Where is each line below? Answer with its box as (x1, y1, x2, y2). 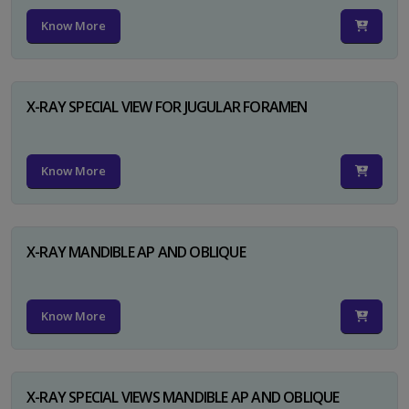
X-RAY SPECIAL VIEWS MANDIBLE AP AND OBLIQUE (26, 386, 340, 407)
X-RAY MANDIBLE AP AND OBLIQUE (26, 241, 246, 262)
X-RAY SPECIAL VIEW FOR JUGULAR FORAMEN (26, 96, 308, 117)
